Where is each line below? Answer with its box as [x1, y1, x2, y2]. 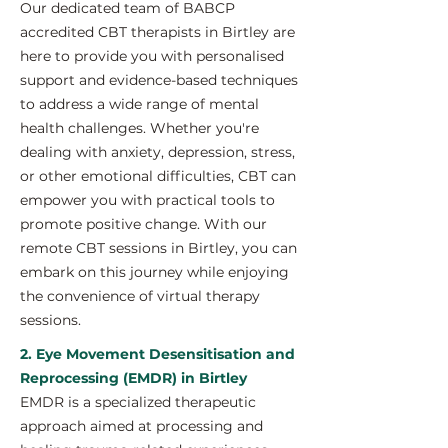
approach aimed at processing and [20, 417, 263, 435]
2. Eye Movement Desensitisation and [20, 345, 295, 363]
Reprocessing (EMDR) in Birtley [20, 369, 247, 387]
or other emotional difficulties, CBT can [20, 167, 296, 185]
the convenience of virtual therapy [20, 287, 260, 305]
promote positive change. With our [20, 215, 267, 233]
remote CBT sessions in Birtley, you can [20, 239, 297, 257]
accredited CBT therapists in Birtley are [20, 23, 295, 41]
